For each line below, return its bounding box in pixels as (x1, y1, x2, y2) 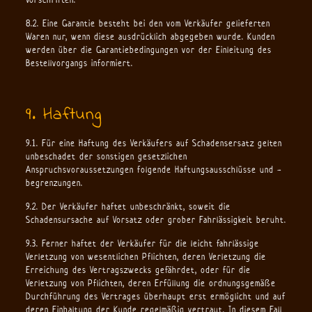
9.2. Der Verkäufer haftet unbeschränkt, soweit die (25, 201, 231, 212)
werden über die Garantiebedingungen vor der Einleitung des (25, 44, 272, 56)
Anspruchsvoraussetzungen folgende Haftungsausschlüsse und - (25, 164, 282, 175)
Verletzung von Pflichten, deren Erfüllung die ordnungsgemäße (25, 277, 276, 289)
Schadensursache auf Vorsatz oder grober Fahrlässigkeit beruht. (25, 214, 286, 226)
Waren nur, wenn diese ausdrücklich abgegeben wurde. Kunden (25, 31, 275, 42)
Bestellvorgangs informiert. (25, 57, 133, 69)
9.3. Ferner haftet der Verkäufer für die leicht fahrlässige (25, 237, 259, 249)
